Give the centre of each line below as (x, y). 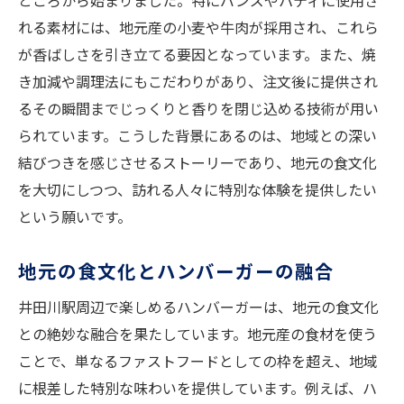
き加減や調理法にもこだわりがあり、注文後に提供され (198, 82)
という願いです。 (75, 217)
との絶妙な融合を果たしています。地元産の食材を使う (197, 334)
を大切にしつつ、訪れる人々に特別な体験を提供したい (197, 190)
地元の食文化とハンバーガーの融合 (177, 271)
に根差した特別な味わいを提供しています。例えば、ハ (197, 388)
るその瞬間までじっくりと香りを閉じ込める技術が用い (198, 109)
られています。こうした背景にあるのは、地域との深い (197, 136)
